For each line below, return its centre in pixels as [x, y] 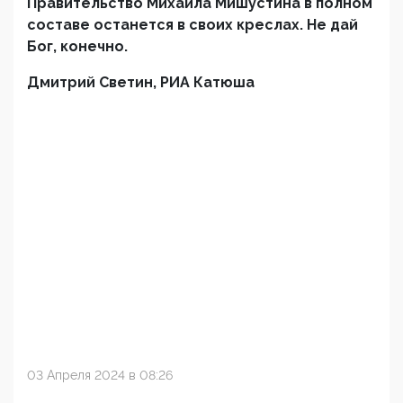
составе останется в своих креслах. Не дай [193, 25]
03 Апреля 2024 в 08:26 [100, 375]
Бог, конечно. [77, 46]
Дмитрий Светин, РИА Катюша [141, 82]
